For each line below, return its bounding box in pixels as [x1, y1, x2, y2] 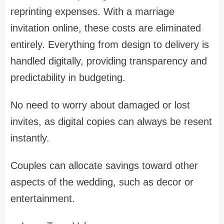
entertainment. [10, 193, 75, 204]
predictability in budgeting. [10, 72, 125, 83]
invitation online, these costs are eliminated [10, 22, 201, 34]
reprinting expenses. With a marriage [10, 6, 174, 17]
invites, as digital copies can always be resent [10, 116, 212, 127]
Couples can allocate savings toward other [10, 160, 198, 171]
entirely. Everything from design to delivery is [10, 39, 209, 50]
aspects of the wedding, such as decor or [10, 176, 193, 188]
